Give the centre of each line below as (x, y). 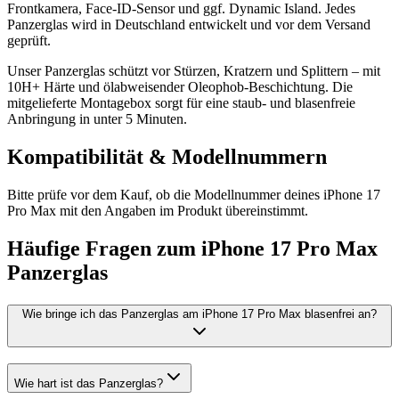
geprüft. (29, 41)
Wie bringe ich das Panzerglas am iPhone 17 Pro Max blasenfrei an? (199, 313)
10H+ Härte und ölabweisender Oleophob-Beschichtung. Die (180, 87)
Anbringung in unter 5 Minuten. (97, 119)
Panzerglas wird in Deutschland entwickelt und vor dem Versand (189, 24)
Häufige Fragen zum (104, 248)
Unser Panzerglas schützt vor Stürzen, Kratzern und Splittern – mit (194, 71)
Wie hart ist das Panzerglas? (89, 384)
